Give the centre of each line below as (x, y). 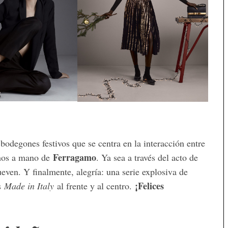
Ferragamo (75, 157)
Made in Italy (29, 186)
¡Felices (149, 186)
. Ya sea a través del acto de (147, 157)
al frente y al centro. (94, 186)
